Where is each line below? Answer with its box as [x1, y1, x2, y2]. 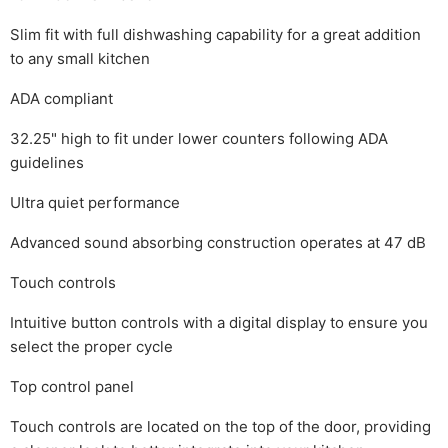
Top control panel [10, 377, 134, 397]
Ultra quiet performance [10, 193, 180, 213]
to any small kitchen [10, 49, 150, 69]
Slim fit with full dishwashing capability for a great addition [10, 25, 421, 45]
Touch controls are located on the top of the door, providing [10, 417, 431, 437]
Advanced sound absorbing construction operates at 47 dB [10, 233, 426, 253]
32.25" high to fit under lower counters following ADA [10, 129, 388, 149]
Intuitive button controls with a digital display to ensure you [10, 313, 428, 333]
